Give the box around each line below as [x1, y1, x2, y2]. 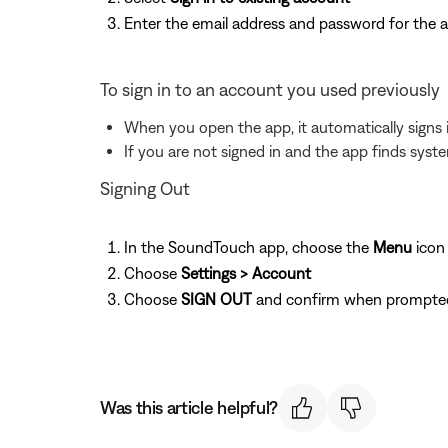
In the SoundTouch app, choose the [124, 237, 373, 256]
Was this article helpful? [100, 397, 278, 419]
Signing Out [100, 177, 190, 199]
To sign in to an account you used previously [100, 78, 440, 100]
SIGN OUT [181, 289, 252, 308]
